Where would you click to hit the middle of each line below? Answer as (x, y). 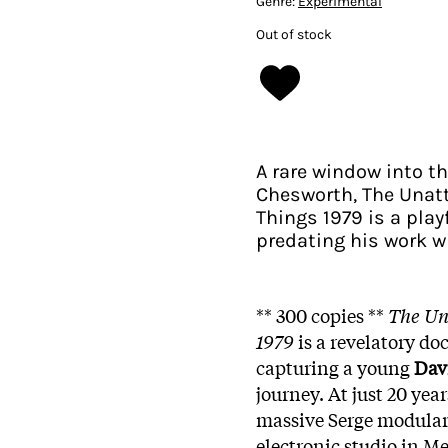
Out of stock (294, 34)
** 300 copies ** (322, 314)
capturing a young (335, 366)
